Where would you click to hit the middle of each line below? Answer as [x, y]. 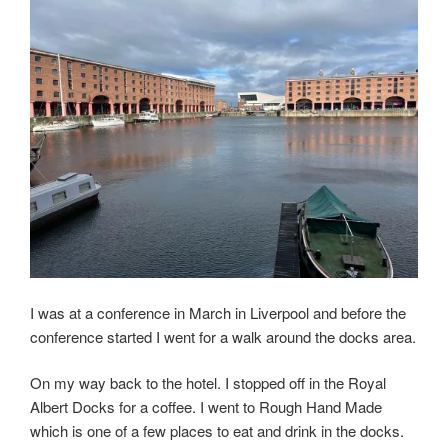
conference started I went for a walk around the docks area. [223, 336]
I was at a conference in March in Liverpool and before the [218, 312]
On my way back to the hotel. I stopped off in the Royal [208, 383]
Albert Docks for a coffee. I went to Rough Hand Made [206, 407]
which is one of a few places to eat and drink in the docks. [217, 431]
